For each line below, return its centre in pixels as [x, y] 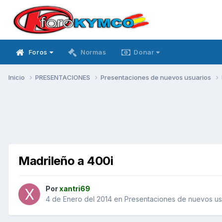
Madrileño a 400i [66, 161]
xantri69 [75, 189]
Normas [93, 52]
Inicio [17, 77]
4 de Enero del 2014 [79, 199]
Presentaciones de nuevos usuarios [157, 77]
